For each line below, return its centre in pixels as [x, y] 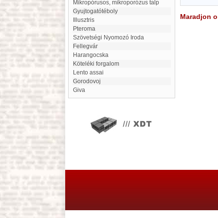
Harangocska [93, 55]
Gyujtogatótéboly [98, 11]
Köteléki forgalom [98, 64]
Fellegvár [87, 46]
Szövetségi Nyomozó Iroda [110, 37]
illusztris [84, 20]
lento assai [90, 73]
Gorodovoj [89, 81]
